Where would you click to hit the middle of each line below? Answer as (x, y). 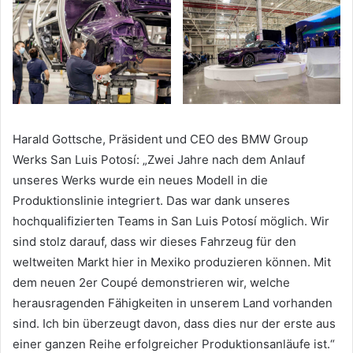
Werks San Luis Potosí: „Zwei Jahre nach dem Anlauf (159, 159)
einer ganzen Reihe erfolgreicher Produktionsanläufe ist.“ (174, 344)
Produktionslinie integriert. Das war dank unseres (151, 200)
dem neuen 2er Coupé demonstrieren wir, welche (151, 282)
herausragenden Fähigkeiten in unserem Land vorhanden (173, 303)
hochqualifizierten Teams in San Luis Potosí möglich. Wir (171, 221)
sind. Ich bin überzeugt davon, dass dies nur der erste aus (174, 323)
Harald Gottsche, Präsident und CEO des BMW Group (160, 139)
